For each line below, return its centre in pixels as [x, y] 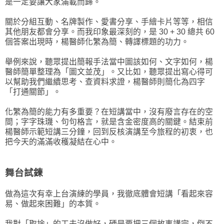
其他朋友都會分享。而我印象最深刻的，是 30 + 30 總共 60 [110, 32]
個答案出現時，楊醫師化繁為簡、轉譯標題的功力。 [97, 42]
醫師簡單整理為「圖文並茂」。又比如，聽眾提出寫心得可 [109, 72]
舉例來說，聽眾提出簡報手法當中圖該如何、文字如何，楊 [109, 62]
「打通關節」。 [33, 92]
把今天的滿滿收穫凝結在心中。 [61, 142]
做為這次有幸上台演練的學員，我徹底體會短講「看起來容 [109, 194]
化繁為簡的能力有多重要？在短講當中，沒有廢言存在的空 [109, 112]
